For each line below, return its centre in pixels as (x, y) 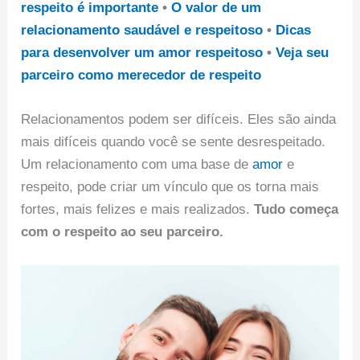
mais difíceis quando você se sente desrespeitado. (174, 141)
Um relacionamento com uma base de (137, 164)
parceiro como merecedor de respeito (141, 75)
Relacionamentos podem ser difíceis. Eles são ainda (179, 119)
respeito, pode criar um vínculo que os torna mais (170, 186)
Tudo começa (297, 209)
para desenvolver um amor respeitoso (142, 52)
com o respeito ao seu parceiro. (123, 231)
